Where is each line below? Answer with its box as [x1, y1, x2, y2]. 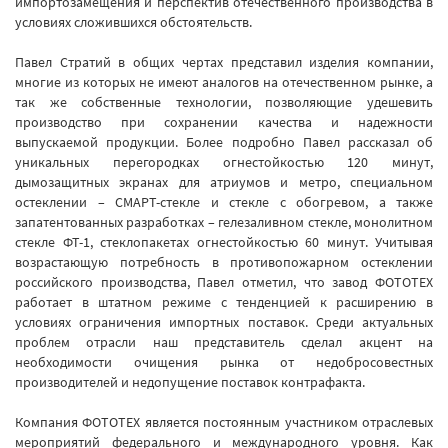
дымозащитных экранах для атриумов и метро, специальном [15, 173, 433, 191]
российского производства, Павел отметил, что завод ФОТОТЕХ [15, 273, 433, 291]
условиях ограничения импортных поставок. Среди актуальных [15, 313, 433, 331]
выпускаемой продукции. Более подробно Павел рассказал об [15, 133, 433, 151]
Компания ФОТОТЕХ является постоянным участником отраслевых [15, 413, 433, 431]
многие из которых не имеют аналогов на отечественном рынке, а [15, 73, 433, 91]
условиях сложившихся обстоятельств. [15, 13, 252, 31]
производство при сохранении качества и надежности [15, 113, 433, 131]
